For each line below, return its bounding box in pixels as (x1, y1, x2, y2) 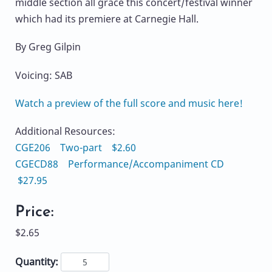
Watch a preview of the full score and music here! (15, 96, 243, 110)
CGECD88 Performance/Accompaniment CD (15, 157, 229, 171)
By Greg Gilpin (15, 40, 81, 54)
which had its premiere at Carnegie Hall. (15, 12, 199, 26)
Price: (15, 205, 54, 220)
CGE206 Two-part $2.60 (15, 140, 136, 154)
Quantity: (15, 255, 58, 269)
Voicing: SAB (15, 68, 72, 82)
